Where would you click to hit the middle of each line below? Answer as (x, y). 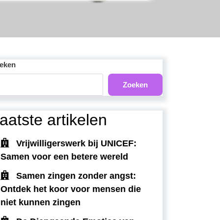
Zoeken (135, 84)
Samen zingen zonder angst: (76, 176)
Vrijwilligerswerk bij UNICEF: (76, 144)
